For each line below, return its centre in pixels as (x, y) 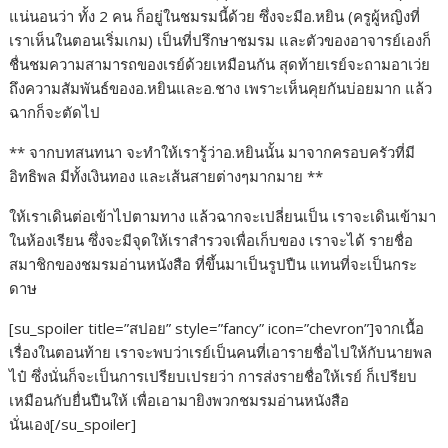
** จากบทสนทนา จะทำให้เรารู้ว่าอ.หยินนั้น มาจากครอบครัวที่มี (212, 152)
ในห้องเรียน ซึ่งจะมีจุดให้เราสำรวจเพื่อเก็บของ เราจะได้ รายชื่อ (211, 240)
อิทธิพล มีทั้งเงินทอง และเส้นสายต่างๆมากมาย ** (166, 176)
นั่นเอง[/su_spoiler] (73, 424)
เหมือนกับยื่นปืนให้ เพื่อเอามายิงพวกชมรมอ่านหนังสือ (179, 400)
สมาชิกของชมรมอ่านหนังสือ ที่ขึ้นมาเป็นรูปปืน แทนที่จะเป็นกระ (213, 264)
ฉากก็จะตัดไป (55, 112)
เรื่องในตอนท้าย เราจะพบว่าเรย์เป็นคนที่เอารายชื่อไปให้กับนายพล (221, 352)
